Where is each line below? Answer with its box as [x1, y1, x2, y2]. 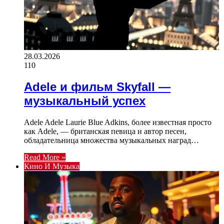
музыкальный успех [24, 93, 145, 107]
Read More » [24, 152, 65, 161]
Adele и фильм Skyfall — [24, 79, 170, 93]
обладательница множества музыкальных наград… [24, 135, 199, 144]
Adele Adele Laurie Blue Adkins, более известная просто [24, 117, 211, 126]
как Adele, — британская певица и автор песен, [24, 126, 186, 135]
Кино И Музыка [24, 161, 79, 170]
